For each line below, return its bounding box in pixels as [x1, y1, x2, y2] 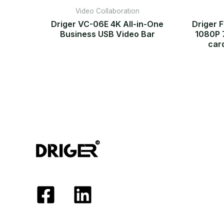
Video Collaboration [75, 6, 139, 15]
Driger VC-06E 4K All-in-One [51, 18, 163, 29]
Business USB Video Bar [59, 28, 155, 39]
